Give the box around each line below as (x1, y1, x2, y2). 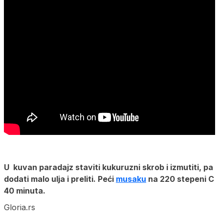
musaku (116, 174, 146, 184)
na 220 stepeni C (146, 174, 214, 184)
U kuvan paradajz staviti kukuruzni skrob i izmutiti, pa (4, 162, 213, 172)
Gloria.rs (4, 202, 35, 212)
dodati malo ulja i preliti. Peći (4, 174, 116, 184)
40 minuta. (4, 185, 47, 196)
